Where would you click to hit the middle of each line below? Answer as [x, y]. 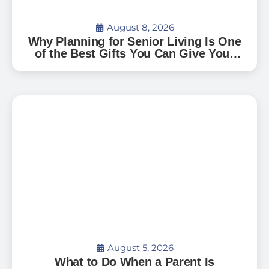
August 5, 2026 [140, 248]
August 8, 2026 [140, 27]
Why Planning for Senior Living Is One [134, 41]
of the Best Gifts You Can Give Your [134, 53]
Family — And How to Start [134, 65]
